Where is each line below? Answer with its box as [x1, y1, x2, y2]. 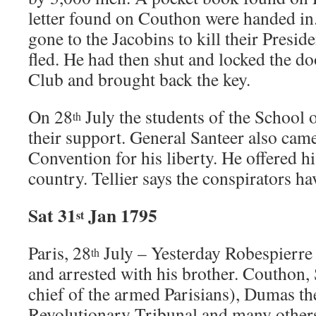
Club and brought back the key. [28, 67, 250, 91]
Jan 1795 [88, 202, 157, 229]
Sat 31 [28, 202, 76, 229]
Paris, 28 [28, 241, 91, 265]
